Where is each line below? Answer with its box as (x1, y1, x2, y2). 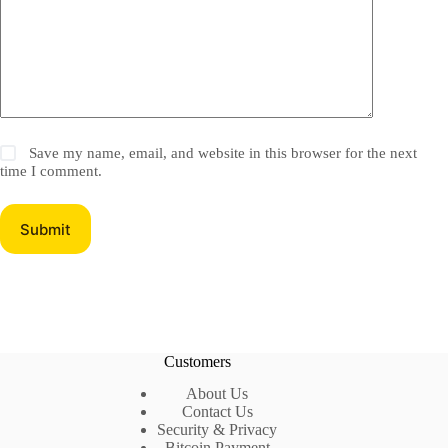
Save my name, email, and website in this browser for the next (29, 145, 418, 162)
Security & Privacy (157, 421, 278, 439)
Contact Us (181, 403, 253, 421)
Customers (163, 352, 231, 370)
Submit (20, 219, 71, 239)
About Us (186, 385, 249, 403)
